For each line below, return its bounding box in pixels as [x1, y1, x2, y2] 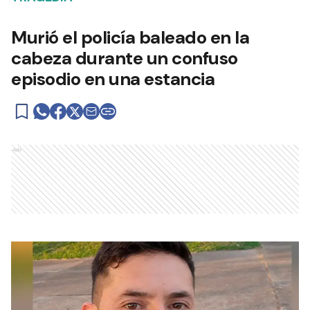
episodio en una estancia [11, 66, 215, 91]
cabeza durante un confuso [11, 46, 238, 70]
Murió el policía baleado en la [11, 25, 249, 49]
